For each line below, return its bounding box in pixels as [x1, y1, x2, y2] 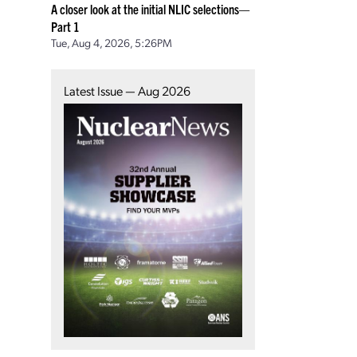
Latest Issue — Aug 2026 [64, 82, 190, 99]
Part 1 [51, 18, 80, 34]
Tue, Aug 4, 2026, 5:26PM [51, 35, 172, 49]
